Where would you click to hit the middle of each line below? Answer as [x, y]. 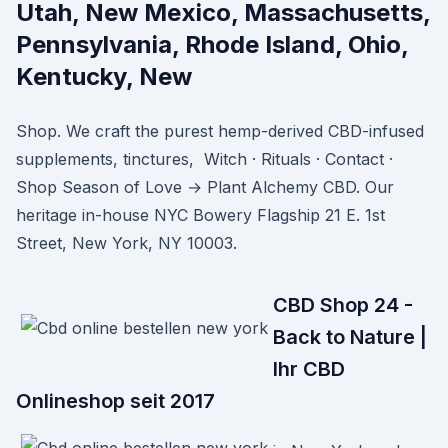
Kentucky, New [107, 76]
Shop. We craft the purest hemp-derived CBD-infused [220, 131]
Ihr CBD [309, 369]
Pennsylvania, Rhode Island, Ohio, [212, 44]
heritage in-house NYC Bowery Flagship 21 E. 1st [200, 215]
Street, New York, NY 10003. [126, 243]
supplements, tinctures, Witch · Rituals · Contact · [204, 159]
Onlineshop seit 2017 [115, 401]
